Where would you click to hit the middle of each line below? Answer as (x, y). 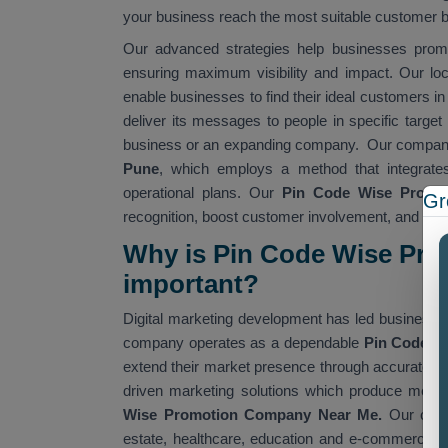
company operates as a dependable (243, 342)
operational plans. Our (203, 192)
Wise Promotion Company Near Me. (256, 414)
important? (191, 283)
